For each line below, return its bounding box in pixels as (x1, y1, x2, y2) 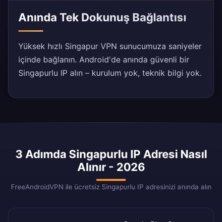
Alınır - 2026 (77, 160, 145, 174)
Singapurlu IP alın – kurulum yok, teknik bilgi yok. (18, 68, 202, 78)
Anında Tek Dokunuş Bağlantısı (18, 10, 186, 24)
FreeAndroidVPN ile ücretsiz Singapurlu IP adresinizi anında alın (10, 183, 212, 191)
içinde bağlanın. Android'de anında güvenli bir (18, 55, 189, 65)
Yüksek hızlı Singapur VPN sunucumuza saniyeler (18, 41, 202, 52)
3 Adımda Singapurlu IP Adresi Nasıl (15, 147, 207, 161)
